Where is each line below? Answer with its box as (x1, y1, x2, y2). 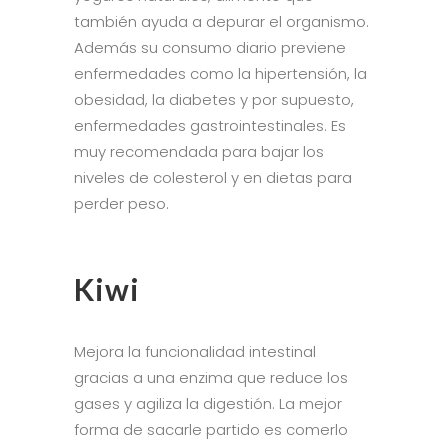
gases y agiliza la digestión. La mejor (74, 392, 342, 414)
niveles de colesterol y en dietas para (74, 166, 352, 188)
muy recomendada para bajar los (74, 140, 324, 162)
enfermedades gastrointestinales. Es (74, 114, 346, 136)
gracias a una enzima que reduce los (74, 366, 348, 388)
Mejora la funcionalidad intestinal (74, 340, 316, 362)
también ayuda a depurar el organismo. (74, 10, 373, 32)
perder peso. (74, 192, 173, 214)
